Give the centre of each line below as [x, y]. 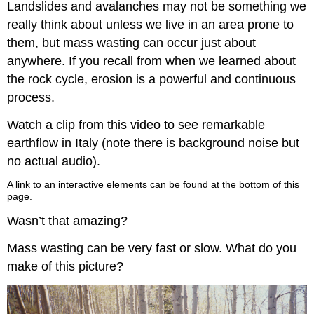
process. [31, 97]
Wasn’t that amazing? [68, 221]
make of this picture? [66, 266]
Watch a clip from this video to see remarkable [136, 124]
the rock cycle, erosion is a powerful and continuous [152, 79]
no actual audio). [54, 161]
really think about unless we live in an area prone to [151, 24]
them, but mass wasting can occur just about [132, 42]
